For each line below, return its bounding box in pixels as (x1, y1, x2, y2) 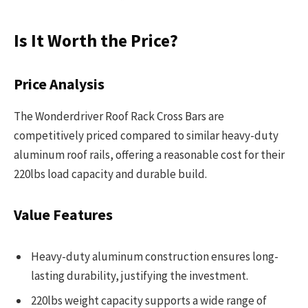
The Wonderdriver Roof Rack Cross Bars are (14, 109, 224, 124)
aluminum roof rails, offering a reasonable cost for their (14, 147, 285, 163)
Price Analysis (14, 75, 104, 93)
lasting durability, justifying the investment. (31, 268, 248, 284)
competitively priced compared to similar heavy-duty (14, 128, 278, 144)
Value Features (14, 205, 113, 224)
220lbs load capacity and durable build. (14, 166, 207, 182)
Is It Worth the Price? (14, 29, 178, 52)
